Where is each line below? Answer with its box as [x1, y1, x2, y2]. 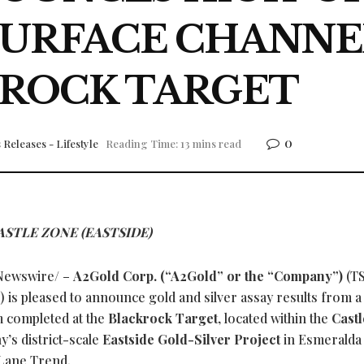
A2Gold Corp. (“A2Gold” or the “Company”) [73, 267, 346, 285]
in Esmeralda [280, 331, 362, 349]
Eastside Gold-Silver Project [102, 331, 280, 349]
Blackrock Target [108, 310, 218, 327]
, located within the [218, 310, 331, 327]
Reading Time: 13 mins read [106, 136, 241, 151]
